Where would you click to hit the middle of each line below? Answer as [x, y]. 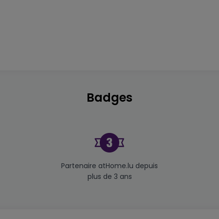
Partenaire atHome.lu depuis [109, 166]
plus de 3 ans [109, 176]
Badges [109, 98]
